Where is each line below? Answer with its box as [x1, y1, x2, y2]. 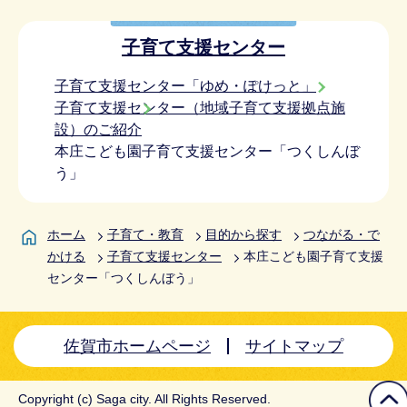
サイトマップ [244, 337, 343, 356]
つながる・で [303, 227, 380, 243]
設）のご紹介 [55, 122, 142, 138]
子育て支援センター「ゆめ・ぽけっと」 [55, 78, 316, 94]
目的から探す [205, 227, 282, 243]
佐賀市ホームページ [64, 337, 212, 356]
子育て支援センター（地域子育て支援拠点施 [55, 100, 345, 116]
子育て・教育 [107, 227, 184, 243]
